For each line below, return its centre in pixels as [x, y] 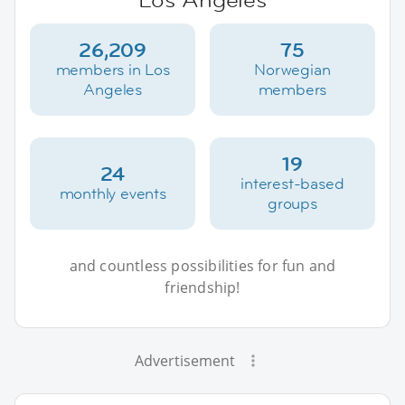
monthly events [113, 193]
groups [292, 203]
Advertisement [184, 360]
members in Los [113, 69]
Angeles [113, 89]
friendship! [202, 287]
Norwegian [292, 69]
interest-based [292, 183]
